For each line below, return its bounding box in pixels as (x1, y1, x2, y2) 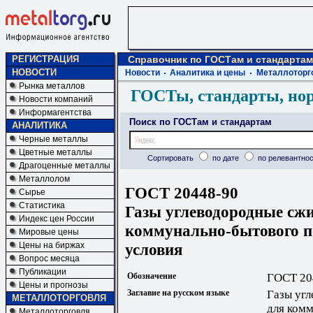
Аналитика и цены (170, 68, 245, 78)
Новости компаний (19, 94, 93, 104)
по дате (210, 154, 241, 162)
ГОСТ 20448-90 (125, 183, 238, 202)
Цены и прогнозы (19, 280, 88, 290)
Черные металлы (19, 134, 88, 144)
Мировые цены (19, 227, 79, 237)
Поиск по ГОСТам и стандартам (129, 117, 272, 127)
